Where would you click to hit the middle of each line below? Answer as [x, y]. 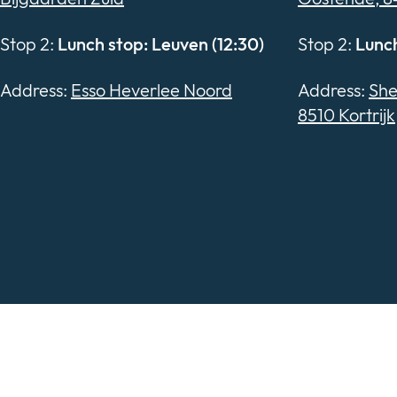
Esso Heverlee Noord [152, 90]
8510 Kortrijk [346, 115]
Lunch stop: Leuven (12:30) [161, 44]
